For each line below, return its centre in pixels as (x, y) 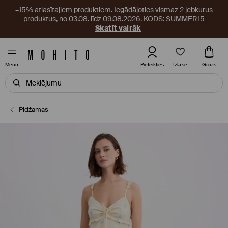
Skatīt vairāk (118, 28)
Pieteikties (152, 64)
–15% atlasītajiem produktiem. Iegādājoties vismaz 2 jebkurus (114, 10)
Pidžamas (34, 110)
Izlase (180, 64)
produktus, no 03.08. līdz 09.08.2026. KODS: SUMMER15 (114, 19)
